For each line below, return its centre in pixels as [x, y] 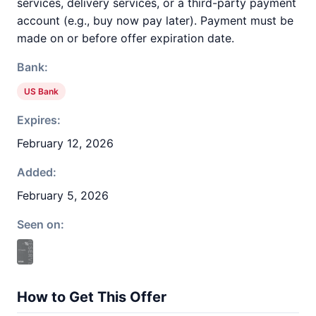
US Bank [41, 91]
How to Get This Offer [92, 297]
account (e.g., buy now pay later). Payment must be [155, 20]
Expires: [39, 120]
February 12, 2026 [65, 143]
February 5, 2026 [63, 195]
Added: [37, 172]
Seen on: [41, 224]
